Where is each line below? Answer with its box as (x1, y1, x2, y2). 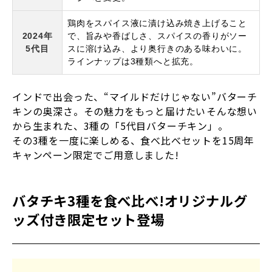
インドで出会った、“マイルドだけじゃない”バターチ (12, 89, 257, 104)
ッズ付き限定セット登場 (12, 209, 165, 229)
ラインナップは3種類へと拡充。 (67, 56, 199, 66)
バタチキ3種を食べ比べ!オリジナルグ (12, 190, 248, 210)
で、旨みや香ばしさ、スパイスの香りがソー (67, 30, 247, 41)
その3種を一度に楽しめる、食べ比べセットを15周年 (12, 132, 254, 148)
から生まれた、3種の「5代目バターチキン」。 (12, 118, 228, 133)
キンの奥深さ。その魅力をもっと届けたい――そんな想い (12, 103, 257, 118)
